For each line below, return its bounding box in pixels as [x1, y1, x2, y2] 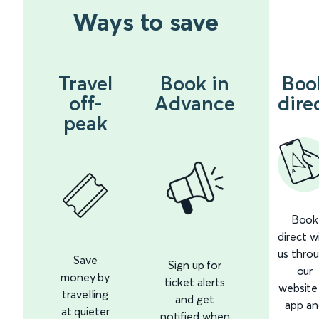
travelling [62, 286, 109, 301]
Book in [159, 70, 230, 95]
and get [175, 291, 214, 306]
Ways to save [73, 6, 219, 37]
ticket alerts [164, 274, 225, 289]
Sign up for [168, 257, 222, 272]
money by [61, 269, 110, 284]
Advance [155, 90, 235, 115]
